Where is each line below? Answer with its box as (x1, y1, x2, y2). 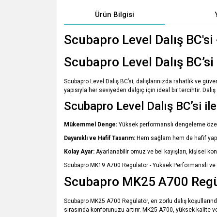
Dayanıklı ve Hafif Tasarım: (64, 135, 137, 141)
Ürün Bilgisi (94, 10, 134, 19)
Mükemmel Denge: (64, 121, 119, 128)
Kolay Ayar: (64, 148, 94, 155)
